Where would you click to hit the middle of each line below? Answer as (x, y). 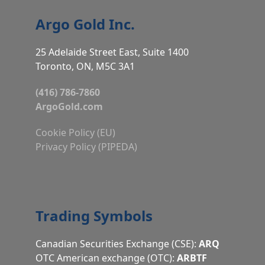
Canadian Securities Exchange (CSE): (117, 243)
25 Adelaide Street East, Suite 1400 (112, 52)
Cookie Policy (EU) (75, 132)
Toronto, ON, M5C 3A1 (85, 66)
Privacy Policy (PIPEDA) (86, 146)
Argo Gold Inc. (85, 24)
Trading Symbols (94, 215)
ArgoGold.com (69, 106)
